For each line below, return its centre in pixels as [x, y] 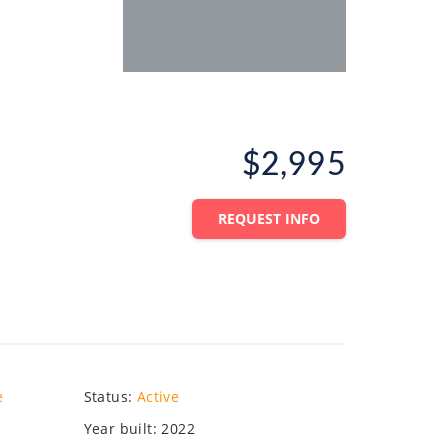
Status [105, 397]
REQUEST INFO [269, 219]
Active [158, 397]
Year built [118, 429]
